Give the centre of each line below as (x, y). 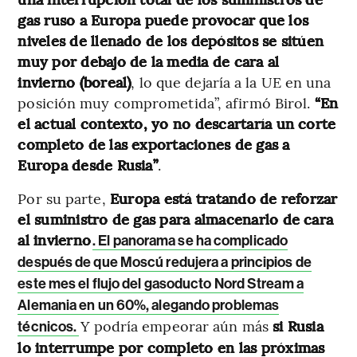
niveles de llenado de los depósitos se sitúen (171, 41)
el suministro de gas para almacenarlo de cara (176, 219)
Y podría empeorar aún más (177, 326)
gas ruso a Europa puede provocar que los (163, 20)
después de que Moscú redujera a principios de (165, 263)
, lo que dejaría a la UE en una (231, 82)
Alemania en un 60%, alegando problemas (149, 306)
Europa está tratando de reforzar (222, 198)
